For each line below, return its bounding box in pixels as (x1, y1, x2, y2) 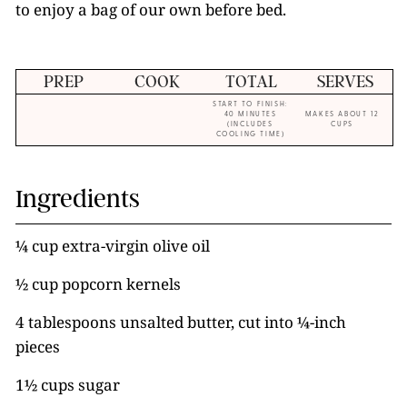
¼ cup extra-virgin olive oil (15, 234, 210, 256)
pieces (15, 335, 60, 357)
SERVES (317, 71, 374, 93)
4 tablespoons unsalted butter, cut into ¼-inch (15, 311, 346, 333)
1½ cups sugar (15, 373, 120, 395)
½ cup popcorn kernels (15, 273, 181, 294)
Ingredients (15, 183, 140, 213)
